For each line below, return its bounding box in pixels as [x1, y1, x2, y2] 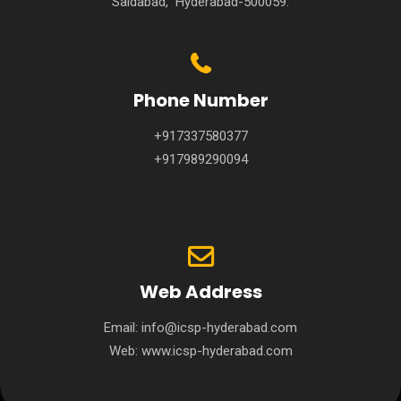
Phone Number [132, 88, 269, 113]
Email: [104, 319, 141, 336]
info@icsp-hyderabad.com [141, 319, 297, 336]
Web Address [139, 278, 262, 304]
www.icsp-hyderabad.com [141, 342, 293, 359]
